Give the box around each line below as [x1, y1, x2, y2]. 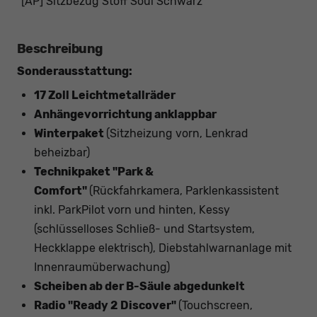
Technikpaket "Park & [34, 165, 154, 179]
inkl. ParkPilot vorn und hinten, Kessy [34, 203, 230, 217]
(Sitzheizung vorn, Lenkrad [106, 127, 248, 141]
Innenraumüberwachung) [34, 260, 170, 275]
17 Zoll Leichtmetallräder [34, 88, 175, 103]
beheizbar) [34, 146, 90, 160]
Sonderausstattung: [17, 64, 132, 79]
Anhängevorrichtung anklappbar [34, 108, 217, 122]
